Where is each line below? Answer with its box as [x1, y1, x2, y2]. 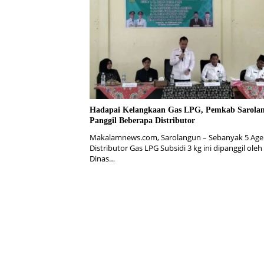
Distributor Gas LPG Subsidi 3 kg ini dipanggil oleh [90, 143, 262, 154]
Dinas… [90, 153, 115, 164]
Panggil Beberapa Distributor [90, 116, 195, 126]
